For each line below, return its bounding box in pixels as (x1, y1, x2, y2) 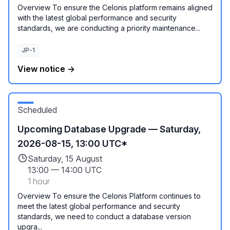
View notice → (17, 64, 75, 74)
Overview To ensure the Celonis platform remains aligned (17, 3, 213, 12)
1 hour (28, 176, 50, 186)
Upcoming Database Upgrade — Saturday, (17, 124, 201, 135)
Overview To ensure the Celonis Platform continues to (17, 191, 201, 200)
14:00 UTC (61, 165, 102, 175)
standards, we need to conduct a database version (17, 212, 191, 221)
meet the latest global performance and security (17, 202, 180, 210)
